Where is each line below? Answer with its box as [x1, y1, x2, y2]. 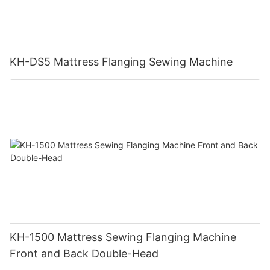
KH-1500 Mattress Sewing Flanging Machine [10, 231, 236, 244]
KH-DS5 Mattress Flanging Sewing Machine [10, 55, 233, 68]
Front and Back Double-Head [10, 247, 159, 260]
